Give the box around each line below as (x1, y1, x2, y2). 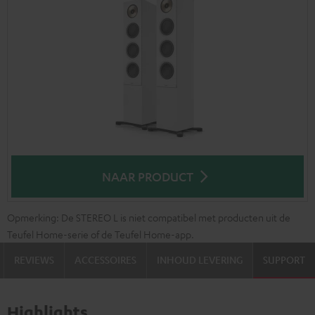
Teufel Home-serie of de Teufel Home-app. (7, 228, 194, 240)
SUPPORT (263, 253, 305, 266)
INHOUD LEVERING (157, 253, 243, 266)
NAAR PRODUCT (102, 169, 193, 184)
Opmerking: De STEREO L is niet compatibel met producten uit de (7, 211, 290, 224)
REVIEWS (14, 253, 54, 266)
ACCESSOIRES (75, 253, 136, 266)
